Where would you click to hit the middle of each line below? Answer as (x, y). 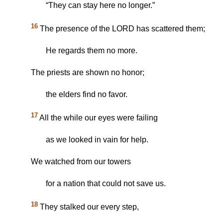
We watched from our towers (81, 162)
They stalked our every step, (88, 207)
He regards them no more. (92, 51)
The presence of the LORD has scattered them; (121, 29)
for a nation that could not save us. (106, 184)
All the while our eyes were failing (98, 118)
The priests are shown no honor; (88, 73)
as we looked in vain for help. (97, 140)
